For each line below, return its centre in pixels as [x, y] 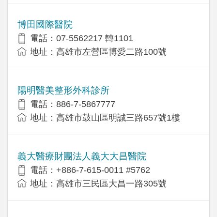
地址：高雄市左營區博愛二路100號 [98, 52]
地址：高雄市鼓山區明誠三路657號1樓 [105, 117]
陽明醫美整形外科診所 [63, 90]
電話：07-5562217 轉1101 [82, 38]
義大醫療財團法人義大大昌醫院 [82, 156]
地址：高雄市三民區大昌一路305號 [98, 183]
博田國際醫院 [45, 24]
